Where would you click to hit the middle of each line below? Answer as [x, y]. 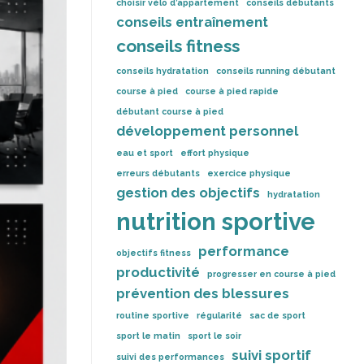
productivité [158, 272]
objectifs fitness [154, 253]
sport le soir [214, 336]
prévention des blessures [203, 293]
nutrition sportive [216, 221]
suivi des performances [170, 357]
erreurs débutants [158, 173]
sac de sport [277, 315]
